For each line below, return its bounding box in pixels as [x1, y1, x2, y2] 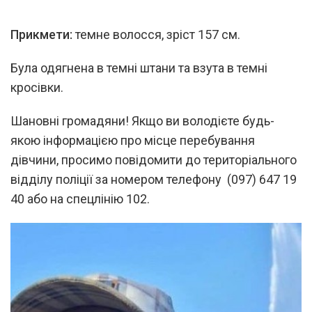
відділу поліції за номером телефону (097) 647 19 [10, 172, 297, 187]
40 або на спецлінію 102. [10, 192, 150, 207]
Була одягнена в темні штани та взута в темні [10, 61, 267, 76]
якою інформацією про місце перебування [10, 133, 255, 148]
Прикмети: [10, 27, 72, 42]
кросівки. [10, 80, 63, 95]
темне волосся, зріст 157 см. [72, 27, 240, 42]
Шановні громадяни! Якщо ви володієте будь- [10, 114, 274, 129]
